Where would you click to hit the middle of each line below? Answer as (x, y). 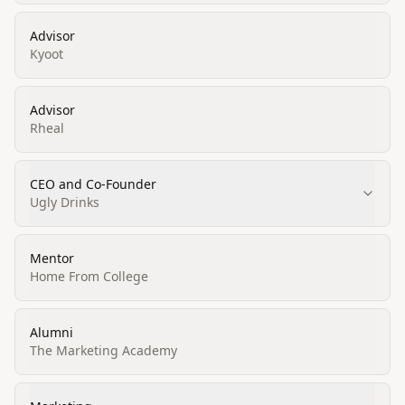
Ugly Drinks (65, 202)
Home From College (89, 276)
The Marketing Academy (104, 350)
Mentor (52, 258)
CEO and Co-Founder (93, 184)
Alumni (52, 332)
